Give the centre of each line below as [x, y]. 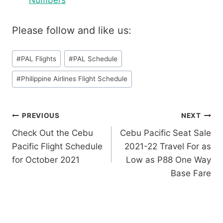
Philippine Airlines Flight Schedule [74, 79]
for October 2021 [46, 160]
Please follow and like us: [72, 31]
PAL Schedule [96, 58]
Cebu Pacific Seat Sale [166, 133]
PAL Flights [39, 58]
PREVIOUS [41, 116]
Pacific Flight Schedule [57, 146]
